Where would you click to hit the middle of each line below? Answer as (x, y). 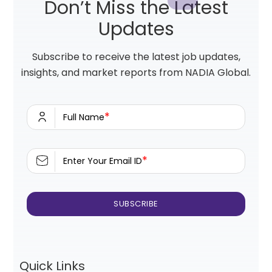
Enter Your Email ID (103, 161)
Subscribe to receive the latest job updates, (136, 57)
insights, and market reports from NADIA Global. (136, 73)
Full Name (84, 117)
